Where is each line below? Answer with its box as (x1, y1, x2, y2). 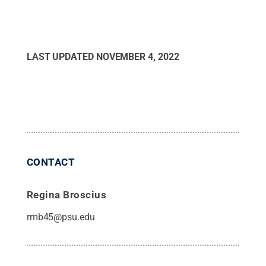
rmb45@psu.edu (26, 211, 95, 223)
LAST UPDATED (26, 50, 96, 62)
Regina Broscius (26, 188, 107, 201)
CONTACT (26, 156, 75, 168)
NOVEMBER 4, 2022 (96, 50, 179, 62)
